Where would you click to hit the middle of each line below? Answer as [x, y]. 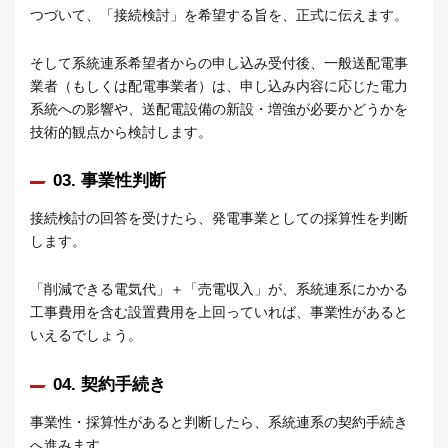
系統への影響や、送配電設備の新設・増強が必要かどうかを [219, 108]
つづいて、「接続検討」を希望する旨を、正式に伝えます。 [219, 14]
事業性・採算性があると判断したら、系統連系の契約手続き [219, 421]
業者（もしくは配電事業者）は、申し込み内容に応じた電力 [219, 85]
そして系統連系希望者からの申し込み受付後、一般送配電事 [219, 62]
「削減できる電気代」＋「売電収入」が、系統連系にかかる [219, 289]
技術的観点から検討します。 [121, 131]
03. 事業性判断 [109, 181]
